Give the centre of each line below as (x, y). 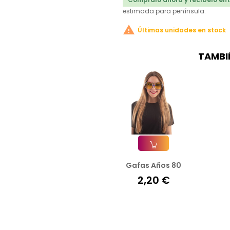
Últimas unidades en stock (182, 30)
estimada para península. (164, 11)
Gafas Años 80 (154, 165)
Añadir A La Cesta (165, 166)
